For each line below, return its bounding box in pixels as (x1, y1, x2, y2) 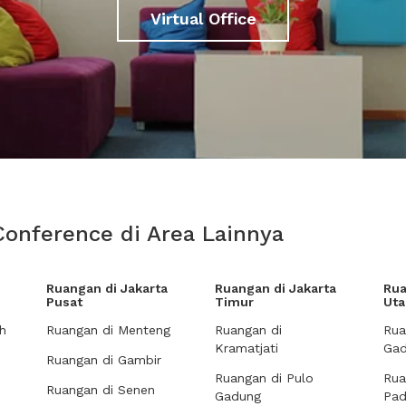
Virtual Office (150, 8, 256, 28)
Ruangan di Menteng (46, 323, 170, 337)
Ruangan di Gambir (46, 353, 161, 367)
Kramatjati (215, 341, 278, 355)
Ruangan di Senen (46, 382, 155, 397)
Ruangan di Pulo (215, 371, 314, 385)
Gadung (215, 389, 261, 403)
